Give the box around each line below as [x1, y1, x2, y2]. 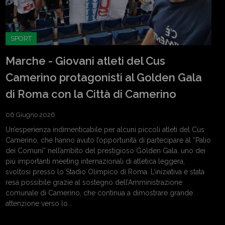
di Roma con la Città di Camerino [6, 87, 176, 100]
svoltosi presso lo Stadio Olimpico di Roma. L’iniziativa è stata [6, 167, 204, 176]
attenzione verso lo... [6, 199, 72, 207]
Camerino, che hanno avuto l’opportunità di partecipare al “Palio [6, 136, 211, 144]
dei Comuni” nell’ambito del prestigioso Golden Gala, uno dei [6, 146, 205, 155]
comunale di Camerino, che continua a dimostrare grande [6, 188, 193, 197]
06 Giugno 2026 [6, 110, 55, 119]
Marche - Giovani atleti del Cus [6, 54, 165, 67]
